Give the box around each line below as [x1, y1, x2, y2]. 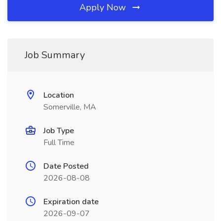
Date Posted [43, 161, 89, 172]
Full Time [43, 137, 74, 148]
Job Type [43, 125, 74, 136]
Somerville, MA [43, 102, 96, 112]
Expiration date [43, 196, 99, 207]
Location [43, 90, 74, 101]
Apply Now [79, 1, 128, 13]
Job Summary [25, 48, 85, 62]
